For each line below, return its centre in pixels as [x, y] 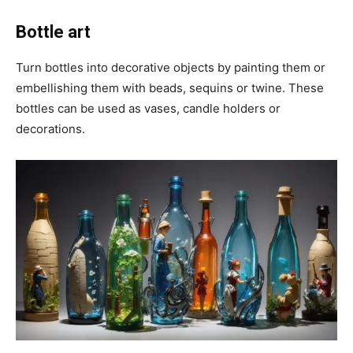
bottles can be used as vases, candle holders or [148, 108]
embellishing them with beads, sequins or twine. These [170, 87]
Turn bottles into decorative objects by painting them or [171, 67]
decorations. [50, 128]
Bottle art [53, 32]
